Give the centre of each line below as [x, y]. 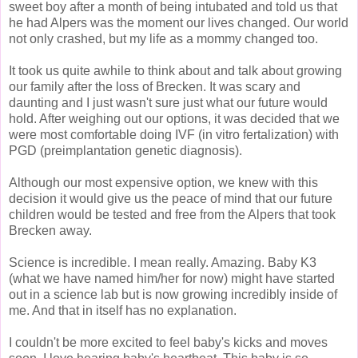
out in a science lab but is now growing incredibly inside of [173, 294]
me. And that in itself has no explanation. [123, 310]
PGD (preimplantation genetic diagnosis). [125, 150]
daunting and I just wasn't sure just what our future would [168, 102]
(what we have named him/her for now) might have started [172, 278]
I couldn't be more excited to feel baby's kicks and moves [168, 342]
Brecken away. [50, 230]
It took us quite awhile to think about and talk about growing [175, 70]
